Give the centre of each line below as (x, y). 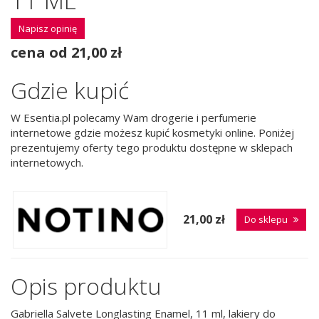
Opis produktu (86, 286)
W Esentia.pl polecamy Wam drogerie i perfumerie (134, 117)
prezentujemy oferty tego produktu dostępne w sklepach (152, 147)
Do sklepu (267, 220)
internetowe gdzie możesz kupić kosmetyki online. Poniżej (152, 132)
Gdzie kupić (70, 90)
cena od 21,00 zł (66, 53)
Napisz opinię (48, 29)
